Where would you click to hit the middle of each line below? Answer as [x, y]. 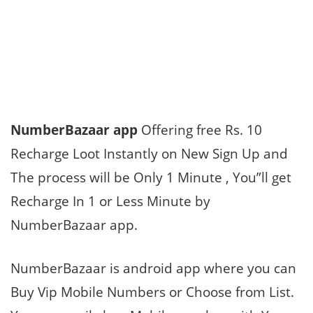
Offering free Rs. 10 [200, 130]
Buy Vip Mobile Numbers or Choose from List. [152, 292]
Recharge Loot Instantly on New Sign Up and [149, 154]
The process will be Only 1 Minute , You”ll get [151, 177]
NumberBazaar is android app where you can [153, 268]
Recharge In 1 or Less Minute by [110, 201]
